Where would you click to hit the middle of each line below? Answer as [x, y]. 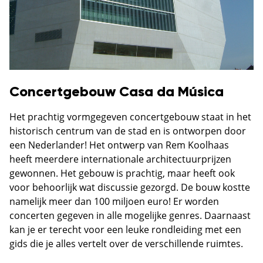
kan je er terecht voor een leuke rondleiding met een [125, 229]
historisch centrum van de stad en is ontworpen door [128, 131]
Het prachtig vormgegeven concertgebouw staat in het [130, 117]
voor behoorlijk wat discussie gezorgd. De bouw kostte [130, 187]
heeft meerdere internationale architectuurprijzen [120, 159]
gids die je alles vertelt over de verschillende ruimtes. [126, 243]
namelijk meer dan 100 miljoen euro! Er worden [114, 201]
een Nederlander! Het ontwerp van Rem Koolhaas [119, 145]
